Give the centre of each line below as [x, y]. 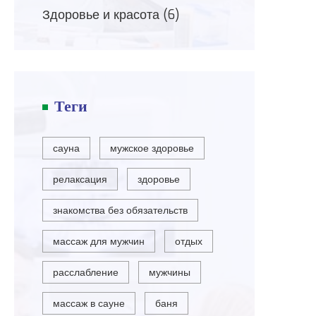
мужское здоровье [152, 148]
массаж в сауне [89, 304]
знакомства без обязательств [121, 211]
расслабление [86, 273]
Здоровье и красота [103, 15]
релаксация [80, 180]
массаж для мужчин [99, 242]
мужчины [170, 273]
